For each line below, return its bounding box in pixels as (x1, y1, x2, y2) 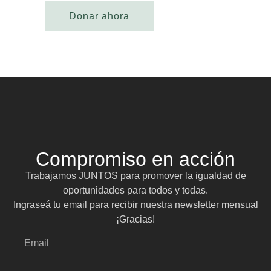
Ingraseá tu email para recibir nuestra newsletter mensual (13, 200, 258, 210)
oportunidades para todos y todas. (63, 185, 208, 195)
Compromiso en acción (36, 148, 235, 170)
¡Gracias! (116, 214, 155, 224)
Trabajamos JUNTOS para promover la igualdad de (25, 171, 246, 181)
